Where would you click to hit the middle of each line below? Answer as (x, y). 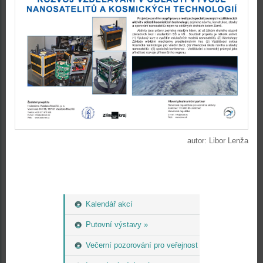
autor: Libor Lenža (218, 141)
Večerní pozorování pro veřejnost (142, 245)
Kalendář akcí (109, 204)
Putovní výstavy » (117, 225)
